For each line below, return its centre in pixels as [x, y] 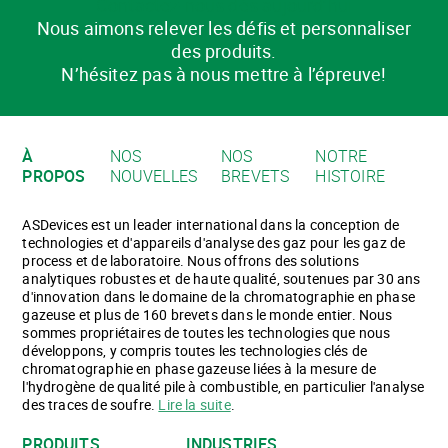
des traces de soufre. [90, 404]
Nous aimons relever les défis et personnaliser [224, 27]
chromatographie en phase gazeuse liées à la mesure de [199, 368]
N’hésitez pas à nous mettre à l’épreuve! [224, 73]
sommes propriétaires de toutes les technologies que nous [206, 332]
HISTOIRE [350, 175]
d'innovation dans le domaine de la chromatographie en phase [219, 296]
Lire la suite [194, 404]
